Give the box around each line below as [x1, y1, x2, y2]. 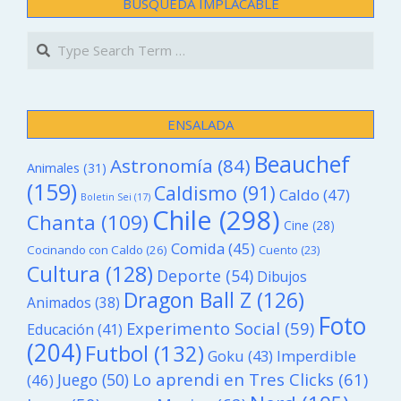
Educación [27, 319, 94, 339]
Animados [27, 292, 91, 312]
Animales [27, 158, 80, 176]
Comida [171, 237, 225, 259]
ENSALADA [167, 115, 234, 133]
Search [27, 30, 73, 49]
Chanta [27, 208, 96, 236]
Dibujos [257, 266, 307, 286]
